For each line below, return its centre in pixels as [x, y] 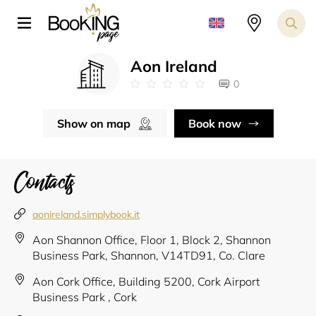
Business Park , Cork [85, 297]
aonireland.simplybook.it [86, 215]
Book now [214, 124]
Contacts [44, 183]
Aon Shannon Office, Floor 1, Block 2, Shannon [152, 240]
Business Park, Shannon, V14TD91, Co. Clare [149, 256]
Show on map [93, 124]
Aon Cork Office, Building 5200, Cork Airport [146, 282]
